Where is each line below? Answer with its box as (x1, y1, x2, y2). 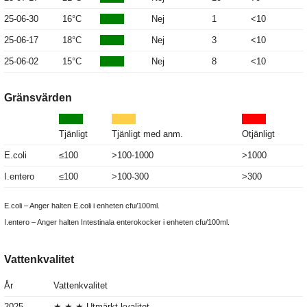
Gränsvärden (4, 92, 72, 104)
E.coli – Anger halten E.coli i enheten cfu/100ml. (4, 201, 160, 210)
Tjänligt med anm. (112, 129, 183, 140)
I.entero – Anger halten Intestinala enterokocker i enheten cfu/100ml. (4, 218, 230, 227)
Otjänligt (242, 129, 275, 140)
